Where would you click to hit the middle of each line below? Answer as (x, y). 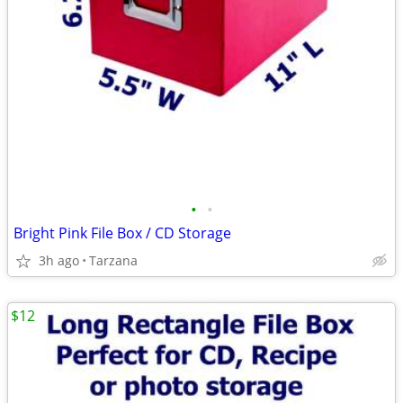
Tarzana (113, 260)
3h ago (59, 260)
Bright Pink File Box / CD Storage (122, 233)
